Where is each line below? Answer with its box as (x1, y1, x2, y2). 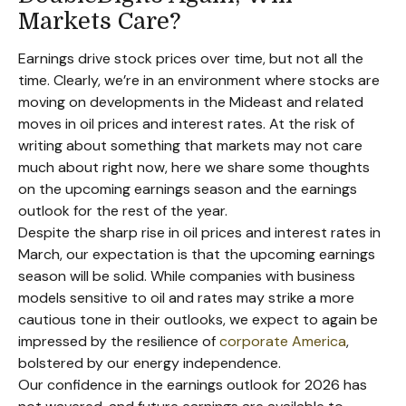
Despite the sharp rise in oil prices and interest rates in (18, 223, 381, 242)
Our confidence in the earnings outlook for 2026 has (18, 375, 367, 394)
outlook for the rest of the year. (18, 201, 227, 220)
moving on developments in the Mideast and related (18, 92, 363, 111)
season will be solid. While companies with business (18, 266, 355, 285)
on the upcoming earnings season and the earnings (18, 179, 357, 198)
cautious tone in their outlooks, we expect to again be (18, 310, 378, 329)
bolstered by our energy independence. (18, 353, 281, 372)
